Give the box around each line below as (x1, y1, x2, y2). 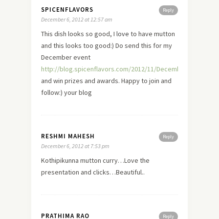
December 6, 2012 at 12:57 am (41, 15, 112, 23)
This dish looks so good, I (41, 29, 116, 38)
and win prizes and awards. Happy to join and (41, 76, 172, 85)
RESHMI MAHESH (41, 131, 95, 140)
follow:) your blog (41, 88, 92, 97)
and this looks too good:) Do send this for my (41, 41, 172, 50)
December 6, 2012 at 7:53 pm (41, 142, 109, 150)
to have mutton (129, 29, 175, 38)
